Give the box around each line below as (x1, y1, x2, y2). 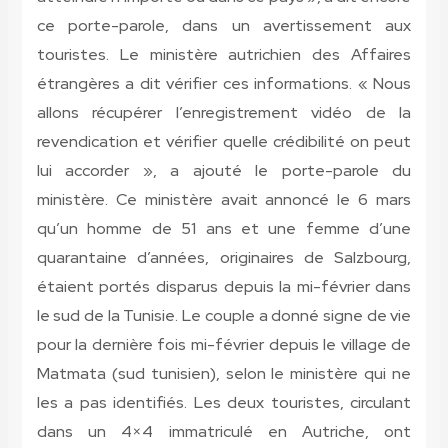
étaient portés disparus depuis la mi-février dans (36, 276, 412, 298)
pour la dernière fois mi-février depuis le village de (36, 334, 412, 356)
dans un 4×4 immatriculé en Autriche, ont (36, 421, 412, 443)
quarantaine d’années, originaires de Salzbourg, (36, 247, 412, 269)
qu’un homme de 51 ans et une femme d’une (36, 218, 412, 240)
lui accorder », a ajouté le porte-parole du (36, 160, 412, 182)
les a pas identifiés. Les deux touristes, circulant (36, 392, 412, 414)
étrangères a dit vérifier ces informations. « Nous (36, 73, 412, 95)
